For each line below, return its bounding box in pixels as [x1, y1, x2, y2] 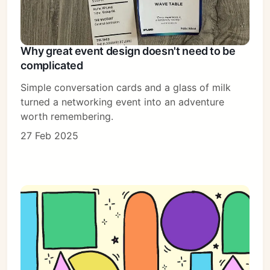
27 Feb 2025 [20, 130, 79, 142]
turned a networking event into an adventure [20, 96, 225, 108]
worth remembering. [20, 110, 114, 123]
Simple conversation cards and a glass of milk [20, 81, 231, 94]
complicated [20, 59, 83, 72]
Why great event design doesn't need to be [20, 45, 236, 58]
